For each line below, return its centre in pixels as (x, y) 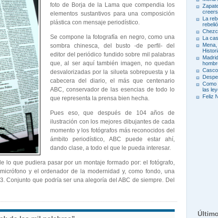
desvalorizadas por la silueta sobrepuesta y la (112, 72)
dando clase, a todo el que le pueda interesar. (110, 148)
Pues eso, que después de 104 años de (112, 113)
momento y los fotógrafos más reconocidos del (112, 130)
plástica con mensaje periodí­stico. (95, 22)
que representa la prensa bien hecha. (100, 98)
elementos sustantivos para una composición (112, 14)
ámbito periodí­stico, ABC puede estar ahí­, (112, 139)
